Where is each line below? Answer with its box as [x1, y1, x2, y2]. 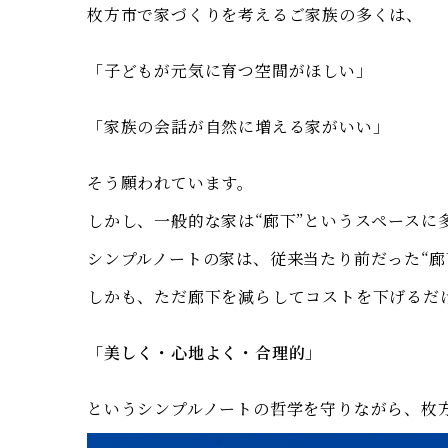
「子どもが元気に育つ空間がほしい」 [87, 59, 373, 82]
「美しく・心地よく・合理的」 [87, 341, 323, 364]
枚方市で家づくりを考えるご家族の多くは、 [87, 3, 423, 26]
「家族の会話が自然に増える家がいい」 [87, 115, 390, 138]
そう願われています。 [87, 171, 254, 194]
